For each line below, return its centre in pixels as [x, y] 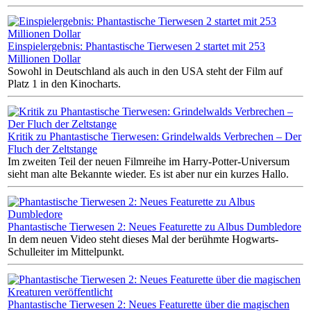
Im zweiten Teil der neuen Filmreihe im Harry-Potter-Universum [149, 161]
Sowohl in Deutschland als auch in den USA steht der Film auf [145, 71]
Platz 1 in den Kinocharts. [64, 83]
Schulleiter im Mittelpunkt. [66, 251]
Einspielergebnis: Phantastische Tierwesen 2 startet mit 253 [136, 46]
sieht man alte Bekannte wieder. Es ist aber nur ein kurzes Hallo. [148, 174]
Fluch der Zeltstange [52, 149]
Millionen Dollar [44, 58]
